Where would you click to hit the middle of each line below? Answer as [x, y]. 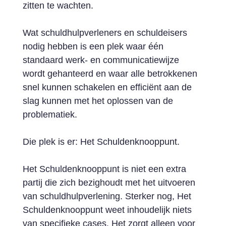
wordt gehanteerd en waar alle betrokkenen [110, 74]
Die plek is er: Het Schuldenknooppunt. [101, 142]
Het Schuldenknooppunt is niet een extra [104, 169]
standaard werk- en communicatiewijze [101, 60]
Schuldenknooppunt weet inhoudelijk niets [107, 210]
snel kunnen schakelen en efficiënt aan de [107, 87]
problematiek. [50, 115]
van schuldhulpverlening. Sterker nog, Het [107, 196]
